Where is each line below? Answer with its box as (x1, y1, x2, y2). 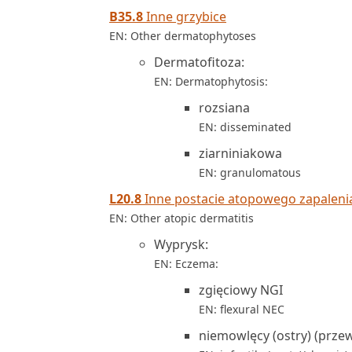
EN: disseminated (199, 119, 291, 134)
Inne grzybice (143, 8, 226, 25)
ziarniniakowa (199, 145, 282, 162)
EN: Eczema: (154, 256, 218, 271)
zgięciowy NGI (199, 281, 283, 299)
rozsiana (199, 99, 250, 116)
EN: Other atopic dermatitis (109, 211, 254, 225)
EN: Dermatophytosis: (154, 74, 268, 89)
